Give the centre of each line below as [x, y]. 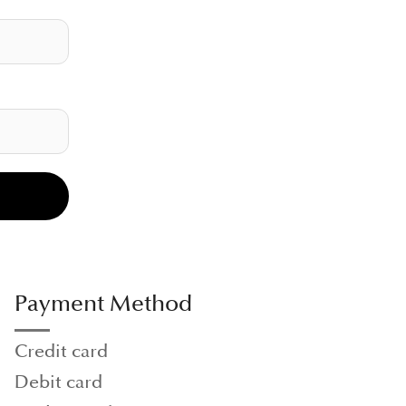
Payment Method [104, 304]
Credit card [62, 352]
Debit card [59, 382]
